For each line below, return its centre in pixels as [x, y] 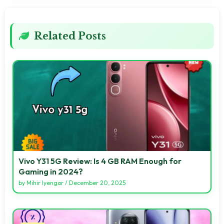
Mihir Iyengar [45, 182]
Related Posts [70, 36]
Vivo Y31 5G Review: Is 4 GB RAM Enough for [100, 161]
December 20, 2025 [97, 182]
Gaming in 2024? [51, 171]
